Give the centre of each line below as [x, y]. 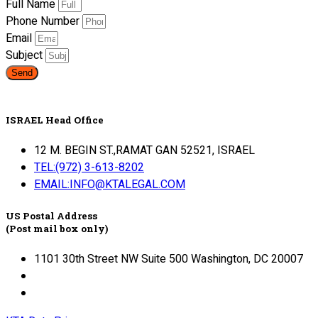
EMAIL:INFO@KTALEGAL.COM [110, 185]
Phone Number [44, 22]
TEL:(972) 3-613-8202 [89, 168]
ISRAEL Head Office [55, 120]
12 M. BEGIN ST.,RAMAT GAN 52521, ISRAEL [144, 151]
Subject [26, 56]
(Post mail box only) [57, 228]
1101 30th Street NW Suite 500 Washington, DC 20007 [169, 259]
